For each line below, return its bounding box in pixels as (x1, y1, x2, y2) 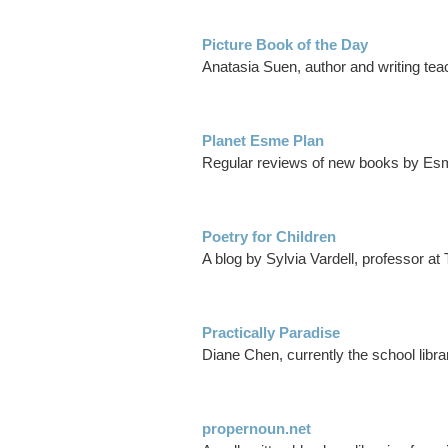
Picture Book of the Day (202, 36, 368, 54)
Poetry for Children (202, 228, 336, 246)
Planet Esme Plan (202, 132, 324, 150)
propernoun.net (202, 420, 311, 438)
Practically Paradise (202, 324, 340, 342)
